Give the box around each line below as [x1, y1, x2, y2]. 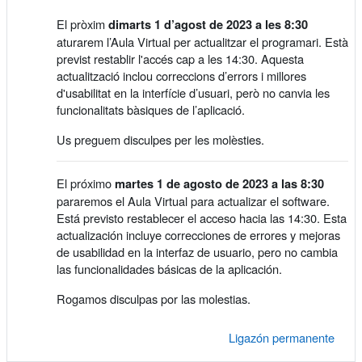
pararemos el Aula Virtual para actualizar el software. [57, 192, 330, 209]
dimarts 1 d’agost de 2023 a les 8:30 [108, 15, 308, 33]
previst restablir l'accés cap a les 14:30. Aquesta [57, 49, 304, 67]
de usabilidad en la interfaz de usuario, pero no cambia [57, 242, 338, 260]
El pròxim [57, 15, 108, 32]
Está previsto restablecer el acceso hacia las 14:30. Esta [57, 208, 347, 226]
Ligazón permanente [229, 328, 335, 346]
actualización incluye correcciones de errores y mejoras [57, 225, 340, 243]
